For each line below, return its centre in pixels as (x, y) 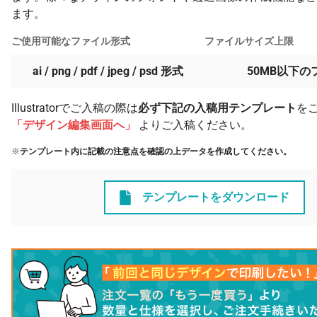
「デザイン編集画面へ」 (74, 125)
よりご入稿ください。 (194, 125)
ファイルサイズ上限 (249, 41)
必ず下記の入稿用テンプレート (217, 108)
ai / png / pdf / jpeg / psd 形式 (108, 71)
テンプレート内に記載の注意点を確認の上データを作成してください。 (156, 151)
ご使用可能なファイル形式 (71, 41)
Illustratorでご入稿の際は (75, 108)
